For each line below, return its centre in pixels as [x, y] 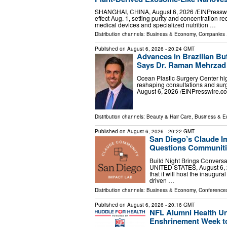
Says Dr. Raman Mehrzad [181, 65]
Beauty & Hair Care [169, 117]
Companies [212, 34]
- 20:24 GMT [179, 49]
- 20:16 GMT [179, 204]
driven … [162, 180]
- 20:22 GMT [179, 131]
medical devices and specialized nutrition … [155, 25]
